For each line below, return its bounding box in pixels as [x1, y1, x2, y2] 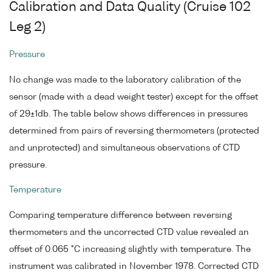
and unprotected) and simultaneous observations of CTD [9, 143, 240, 152]
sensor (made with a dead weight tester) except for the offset [9, 92, 258, 101]
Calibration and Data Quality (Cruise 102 [9, 1, 251, 14]
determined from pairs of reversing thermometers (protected [9, 126, 259, 135]
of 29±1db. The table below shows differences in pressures [9, 109, 248, 118]
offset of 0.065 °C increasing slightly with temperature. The [9, 245, 251, 254]
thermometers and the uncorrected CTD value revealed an [9, 228, 249, 237]
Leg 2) [9, 21, 46, 34]
